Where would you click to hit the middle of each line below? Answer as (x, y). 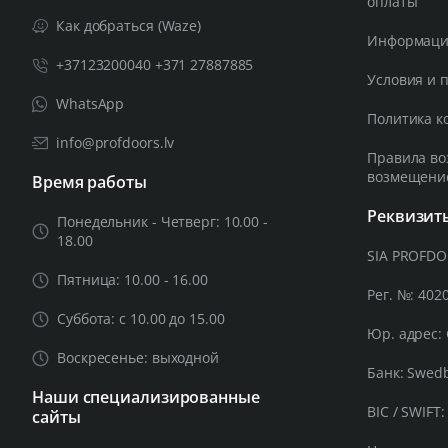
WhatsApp (90, 103)
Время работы (89, 182)
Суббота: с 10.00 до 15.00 (141, 318)
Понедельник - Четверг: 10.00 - (162, 221)
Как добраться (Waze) (128, 25)
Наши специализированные (146, 397)
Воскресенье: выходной (138, 357)
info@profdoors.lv (115, 142)
